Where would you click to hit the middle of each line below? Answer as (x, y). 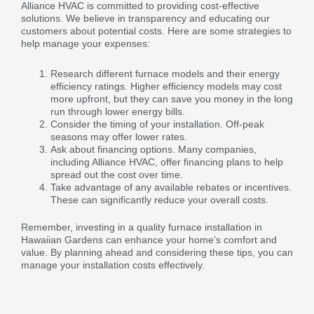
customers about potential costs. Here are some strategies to (156, 31)
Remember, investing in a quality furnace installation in (142, 227)
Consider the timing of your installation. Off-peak (157, 124)
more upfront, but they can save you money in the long (172, 98)
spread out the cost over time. (117, 174)
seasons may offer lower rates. (119, 136)
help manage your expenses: (86, 43)
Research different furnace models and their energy (165, 73)
